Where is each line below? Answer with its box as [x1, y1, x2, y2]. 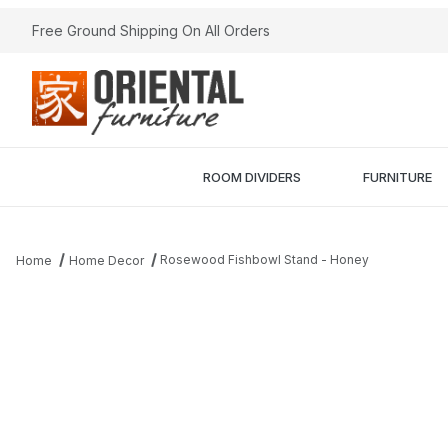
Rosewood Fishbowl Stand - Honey [160, 252, 370, 267]
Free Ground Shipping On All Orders [32, 22, 270, 39]
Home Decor [68, 253, 144, 268]
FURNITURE [362, 168, 432, 185]
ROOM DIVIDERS [202, 168, 301, 185]
